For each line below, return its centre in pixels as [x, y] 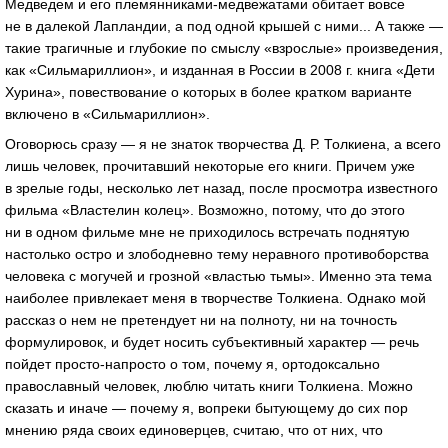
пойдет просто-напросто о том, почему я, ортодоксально [192, 364]
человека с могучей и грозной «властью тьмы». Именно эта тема [218, 276]
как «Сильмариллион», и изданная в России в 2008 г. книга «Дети [220, 70]
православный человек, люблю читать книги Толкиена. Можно [209, 386]
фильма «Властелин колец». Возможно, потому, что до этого [205, 210]
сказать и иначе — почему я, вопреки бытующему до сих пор [206, 408]
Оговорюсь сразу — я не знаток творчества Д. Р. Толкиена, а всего [223, 144]
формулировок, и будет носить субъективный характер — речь [212, 342]
